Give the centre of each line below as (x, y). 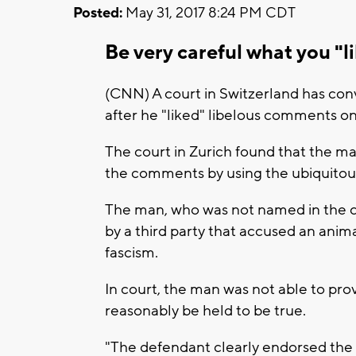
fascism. (132, 252)
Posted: (98, 13)
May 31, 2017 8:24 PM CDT (209, 13)
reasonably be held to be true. (205, 310)
